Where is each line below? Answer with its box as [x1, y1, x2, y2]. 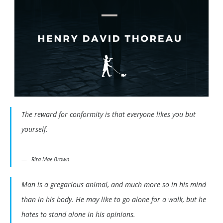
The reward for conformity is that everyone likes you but [21, 110, 196, 119]
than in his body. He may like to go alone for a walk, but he [21, 195, 206, 205]
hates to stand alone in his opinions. [21, 210, 135, 220]
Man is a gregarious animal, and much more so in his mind [21, 180, 206, 190]
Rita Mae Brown [31, 155, 69, 163]
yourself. [21, 124, 48, 134]
